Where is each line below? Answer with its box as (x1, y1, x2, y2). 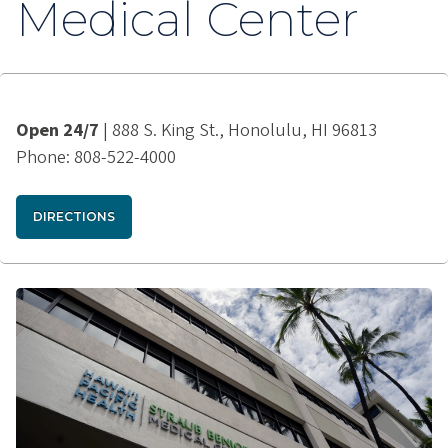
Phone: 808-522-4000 (16, 143, 176, 170)
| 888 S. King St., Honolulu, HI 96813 (99, 116, 377, 143)
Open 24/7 (16, 116, 99, 143)
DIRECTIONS (33, 208, 115, 224)
